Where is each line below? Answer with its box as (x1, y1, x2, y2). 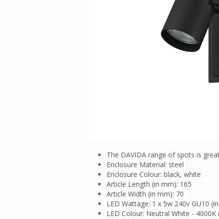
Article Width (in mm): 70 (107, 189, 184, 198)
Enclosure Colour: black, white (107, 170, 201, 179)
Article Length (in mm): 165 (107, 179, 192, 189)
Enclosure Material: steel (107, 160, 184, 169)
